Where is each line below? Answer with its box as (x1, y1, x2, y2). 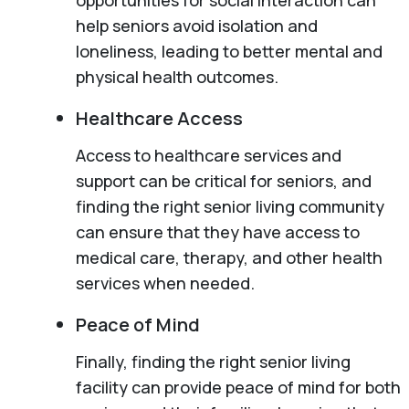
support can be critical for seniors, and (75, 169, 372, 192)
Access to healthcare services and (75, 143, 341, 166)
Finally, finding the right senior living (75, 350, 351, 372)
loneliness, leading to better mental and (75, 39, 383, 62)
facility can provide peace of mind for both (75, 375, 401, 398)
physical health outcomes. (75, 65, 278, 88)
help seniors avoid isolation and (75, 14, 318, 37)
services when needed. (75, 271, 255, 294)
